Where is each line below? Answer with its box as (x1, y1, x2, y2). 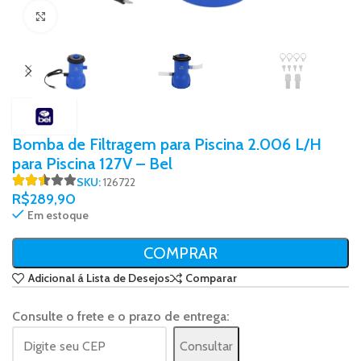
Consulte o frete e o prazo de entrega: (12, 309, 230, 325)
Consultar (180, 338, 233, 354)
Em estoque (27, 207, 89, 222)
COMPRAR (143, 243, 218, 263)
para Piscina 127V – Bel (12, 153, 172, 173)
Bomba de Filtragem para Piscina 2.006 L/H (12, 134, 322, 154)
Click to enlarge (56, 10, 127, 22)
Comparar (185, 271, 238, 286)
